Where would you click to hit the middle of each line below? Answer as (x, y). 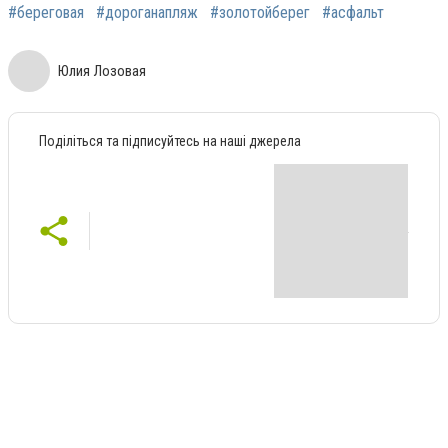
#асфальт (353, 13)
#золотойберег (260, 13)
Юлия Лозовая (102, 71)
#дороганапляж (147, 13)
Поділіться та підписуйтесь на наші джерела (170, 141)
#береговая (46, 13)
